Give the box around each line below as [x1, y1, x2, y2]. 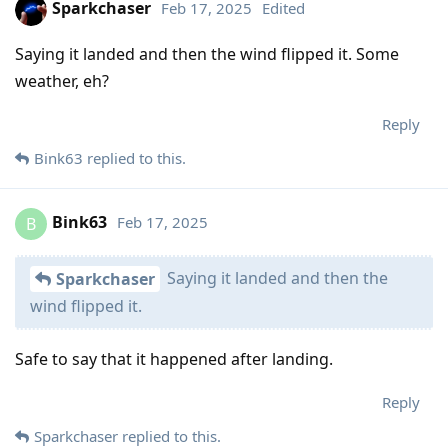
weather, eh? [15, 70, 109, 93]
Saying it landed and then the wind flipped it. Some [15, 43, 399, 66]
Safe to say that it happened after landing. [15, 348, 333, 371]
